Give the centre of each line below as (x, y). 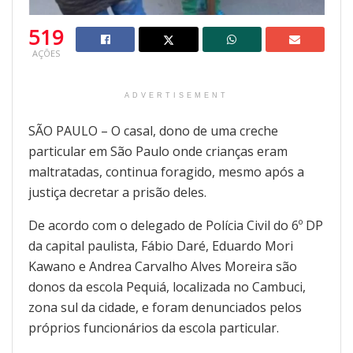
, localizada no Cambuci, (236, 286)
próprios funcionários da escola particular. (154, 327)
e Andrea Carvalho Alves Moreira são (186, 266)
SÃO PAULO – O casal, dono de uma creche (153, 130)
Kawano (52, 266)
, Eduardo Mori (249, 245)
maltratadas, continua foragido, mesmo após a (166, 171)
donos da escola (77, 286)
